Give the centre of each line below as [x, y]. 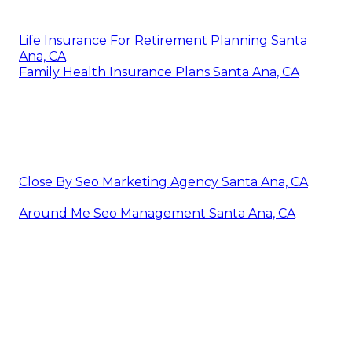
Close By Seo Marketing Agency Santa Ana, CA [163, 181]
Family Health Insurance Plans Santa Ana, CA [159, 71]
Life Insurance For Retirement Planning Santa [163, 40]
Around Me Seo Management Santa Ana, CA [157, 213]
